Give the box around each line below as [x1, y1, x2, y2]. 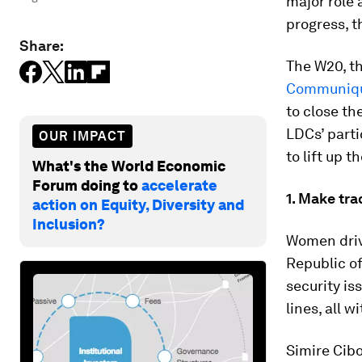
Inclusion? [32, 215, 105, 233]
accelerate [141, 176, 217, 194]
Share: [19, 37, 64, 54]
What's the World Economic [32, 157, 225, 175]
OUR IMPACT [39, 128, 126, 144]
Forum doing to [32, 176, 141, 194]
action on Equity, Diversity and [32, 196, 244, 213]
